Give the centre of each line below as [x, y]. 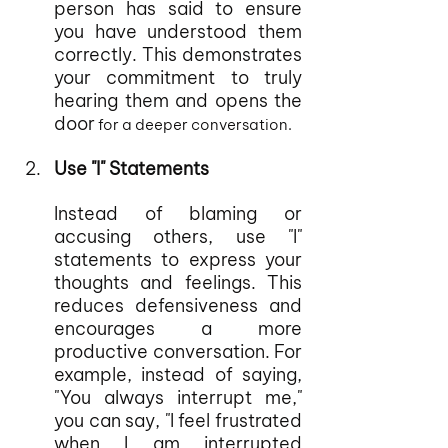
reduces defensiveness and [178, 305]
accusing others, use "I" [178, 236]
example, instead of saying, [178, 374]
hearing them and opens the [178, 100]
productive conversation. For [178, 351]
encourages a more [178, 328]
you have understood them [178, 31]
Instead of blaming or [178, 213]
